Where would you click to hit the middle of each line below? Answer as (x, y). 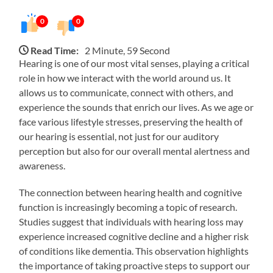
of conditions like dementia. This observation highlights (134, 250)
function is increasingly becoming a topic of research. (128, 207)
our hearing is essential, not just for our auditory (119, 136)
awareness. (42, 165)
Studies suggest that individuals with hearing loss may (131, 221)
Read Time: (55, 50)
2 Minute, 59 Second (128, 50)
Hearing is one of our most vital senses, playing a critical (134, 63)
